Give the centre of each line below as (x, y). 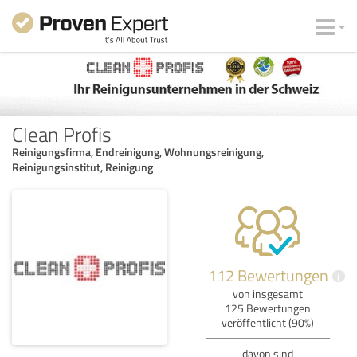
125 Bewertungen (268, 308)
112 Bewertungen (268, 275)
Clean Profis (62, 133)
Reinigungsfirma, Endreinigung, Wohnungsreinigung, (138, 151)
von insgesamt (268, 293)
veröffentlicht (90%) (268, 322)
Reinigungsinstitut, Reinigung (82, 167)
